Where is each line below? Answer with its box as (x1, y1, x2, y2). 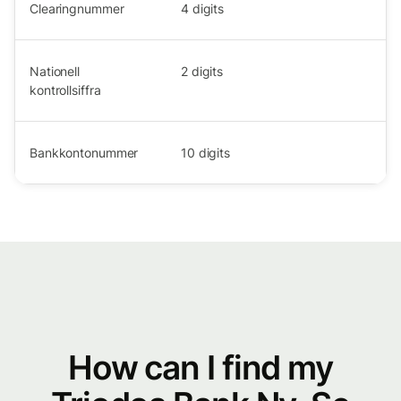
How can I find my (67, 347, 334, 388)
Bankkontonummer (30, 145, 139, 160)
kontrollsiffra (30, 82, 101, 98)
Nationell (30, 64, 81, 79)
